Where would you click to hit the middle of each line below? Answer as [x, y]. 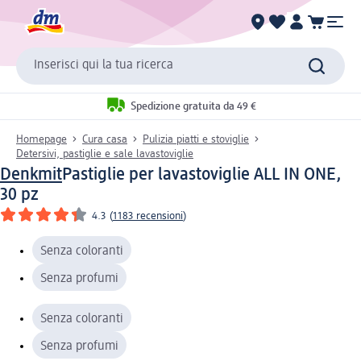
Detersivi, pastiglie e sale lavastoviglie [105, 154]
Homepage [41, 139]
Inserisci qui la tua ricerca [104, 66]
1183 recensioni [148, 216]
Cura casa [105, 139]
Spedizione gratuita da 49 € [193, 107]
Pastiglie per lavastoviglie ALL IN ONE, [202, 174]
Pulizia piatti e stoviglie [196, 139]
